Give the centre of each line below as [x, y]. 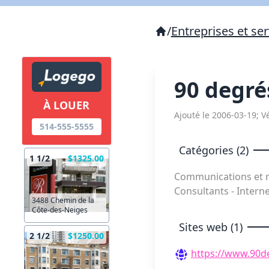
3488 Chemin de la [63, 201]
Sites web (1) [210, 227]
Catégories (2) [213, 150]
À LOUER [67, 105]
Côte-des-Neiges [60, 210]
